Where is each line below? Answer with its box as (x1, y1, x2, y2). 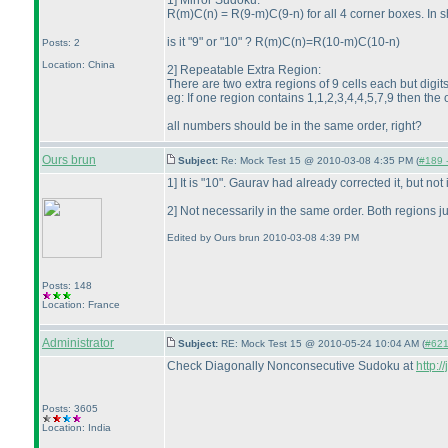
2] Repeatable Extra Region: (167, 63, 321, 77)
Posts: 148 (42, 280, 92, 291)
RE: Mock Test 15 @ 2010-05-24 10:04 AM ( (221, 338, 425, 349)
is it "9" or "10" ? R (167, 35, 264, 49)
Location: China (42, 59, 115, 70)
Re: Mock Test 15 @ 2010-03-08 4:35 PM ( (221, 155, 419, 166)
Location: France (42, 299, 120, 310)
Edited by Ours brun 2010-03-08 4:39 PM (167, 232, 359, 243)
